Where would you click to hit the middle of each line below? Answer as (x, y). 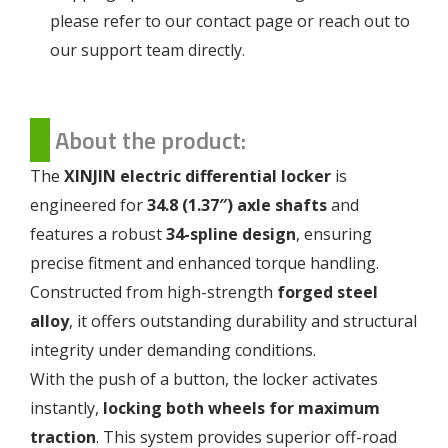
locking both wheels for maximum (241, 407)
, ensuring (334, 233)
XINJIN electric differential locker (197, 175)
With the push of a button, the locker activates (204, 378)
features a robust (98, 233)
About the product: (150, 139)
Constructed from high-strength (153, 291)
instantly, (66, 407)
